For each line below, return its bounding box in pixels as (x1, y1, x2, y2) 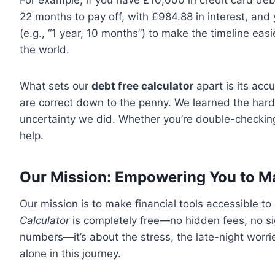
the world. (20, 44, 69, 56)
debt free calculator (91, 80, 193, 92)
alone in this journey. (20, 247, 121, 260)
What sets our (20, 80, 91, 92)
